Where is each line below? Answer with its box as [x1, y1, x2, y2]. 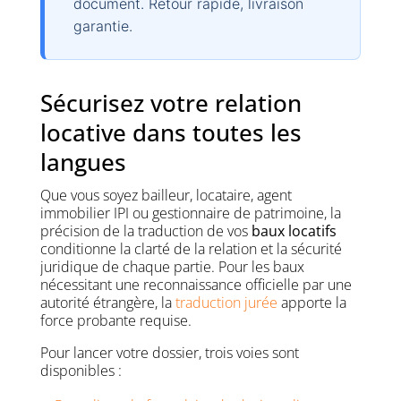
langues [39, 146, 126, 179]
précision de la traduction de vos [39, 221, 252, 242]
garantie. [73, 17, 132, 36]
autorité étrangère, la [39, 293, 175, 313]
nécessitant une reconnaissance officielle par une [39, 275, 352, 295]
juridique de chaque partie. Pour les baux [39, 257, 304, 277]
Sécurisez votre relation [39, 87, 302, 120]
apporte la [277, 293, 346, 313]
